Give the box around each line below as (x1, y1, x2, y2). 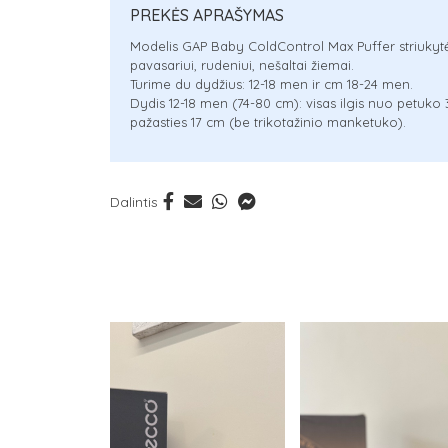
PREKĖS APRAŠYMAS (129, 5, 284, 25)
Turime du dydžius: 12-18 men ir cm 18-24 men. (129, 76, 413, 92)
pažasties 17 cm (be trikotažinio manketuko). (129, 114, 406, 130)
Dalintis (109, 193, 158, 211)
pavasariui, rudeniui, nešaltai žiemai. (129, 57, 354, 73)
